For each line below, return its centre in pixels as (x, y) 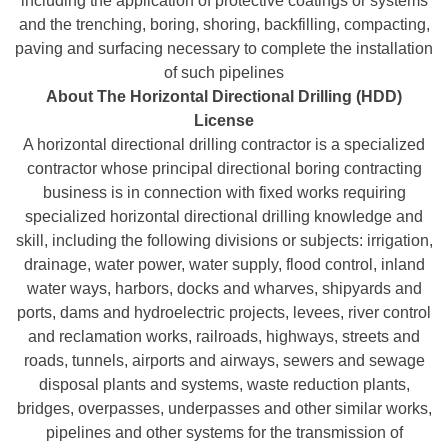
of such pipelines (224, 72)
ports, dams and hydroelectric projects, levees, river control (224, 312)
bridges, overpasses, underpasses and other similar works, (224, 408)
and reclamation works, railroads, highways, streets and (224, 336)
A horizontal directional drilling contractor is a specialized (224, 144)
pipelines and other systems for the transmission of (224, 432)
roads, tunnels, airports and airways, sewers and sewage (224, 360)
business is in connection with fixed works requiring (224, 192)
